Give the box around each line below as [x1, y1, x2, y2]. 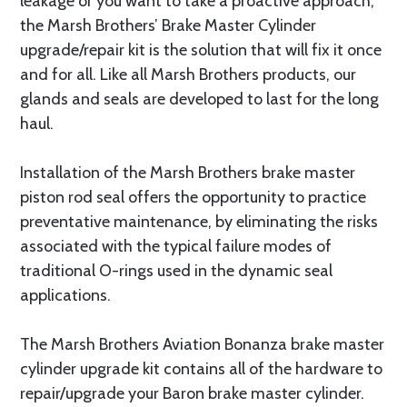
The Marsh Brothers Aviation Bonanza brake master [20, 334, 384, 354]
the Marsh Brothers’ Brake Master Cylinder [20, 15, 316, 35]
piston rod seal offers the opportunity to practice [20, 187, 366, 207]
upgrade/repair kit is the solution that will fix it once [20, 40, 382, 60]
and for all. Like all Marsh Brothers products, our [20, 65, 356, 84]
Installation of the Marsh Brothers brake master [20, 163, 355, 183]
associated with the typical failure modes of [20, 236, 332, 256]
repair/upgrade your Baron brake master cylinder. [20, 383, 364, 403]
